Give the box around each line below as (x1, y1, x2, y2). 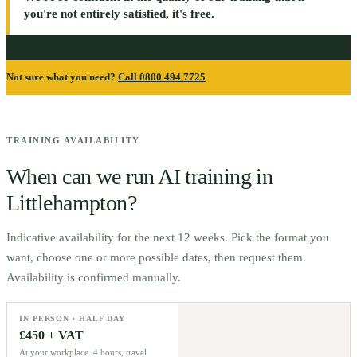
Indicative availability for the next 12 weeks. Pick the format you (6, 231, 329, 245)
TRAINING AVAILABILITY (6, 135, 140, 145)
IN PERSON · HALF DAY (19, 314, 125, 324)
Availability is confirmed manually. (6, 271, 181, 284)
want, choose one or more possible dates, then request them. (6, 251, 306, 265)
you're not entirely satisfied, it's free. (24, 6, 214, 20)
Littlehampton (6, 190, 127, 216)
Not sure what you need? (6, 71, 116, 83)
